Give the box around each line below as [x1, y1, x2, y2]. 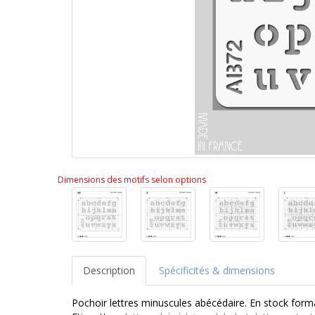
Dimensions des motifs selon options [58, 174, 206, 186]
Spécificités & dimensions [159, 264, 275, 278]
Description [83, 264, 135, 278]
